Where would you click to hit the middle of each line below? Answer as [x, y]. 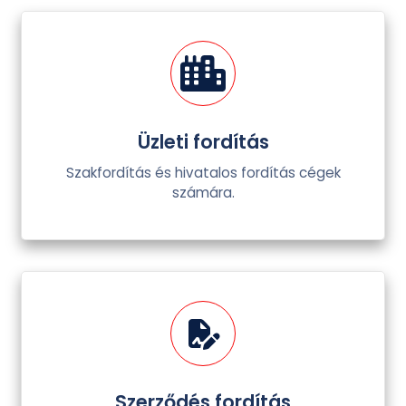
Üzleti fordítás [203, 141]
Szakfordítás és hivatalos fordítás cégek [203, 172]
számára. [203, 192]
